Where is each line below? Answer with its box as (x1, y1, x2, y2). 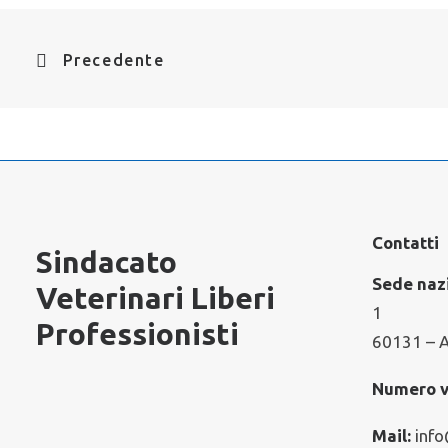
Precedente (62, 51, 165, 69)
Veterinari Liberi (36, 281, 275, 315)
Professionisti (36, 317, 239, 351)
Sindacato (36, 245, 177, 279)
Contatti (372, 233, 439, 252)
